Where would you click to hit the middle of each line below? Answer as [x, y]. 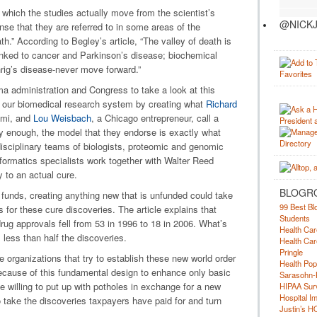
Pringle [291, 252]
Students [294, 218]
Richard [221, 104]
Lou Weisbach [62, 118]
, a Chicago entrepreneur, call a [155, 118]
